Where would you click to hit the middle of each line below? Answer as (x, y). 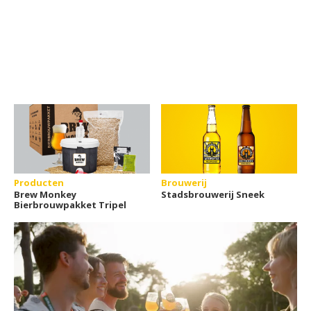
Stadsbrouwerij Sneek (213, 194)
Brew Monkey (45, 194)
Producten (39, 183)
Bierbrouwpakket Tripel (70, 205)
